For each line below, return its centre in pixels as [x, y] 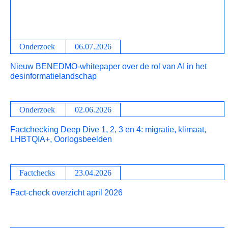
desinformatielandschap [53, 76]
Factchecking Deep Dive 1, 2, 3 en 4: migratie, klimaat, [108, 130]
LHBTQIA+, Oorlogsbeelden [61, 139]
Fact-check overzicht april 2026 [66, 193]
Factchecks [37, 173]
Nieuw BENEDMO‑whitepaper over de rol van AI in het [108, 66]
